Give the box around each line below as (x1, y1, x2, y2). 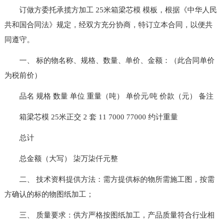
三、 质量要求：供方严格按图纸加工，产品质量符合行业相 (4, 211, 215, 219)
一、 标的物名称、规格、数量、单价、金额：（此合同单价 (4, 56, 215, 64)
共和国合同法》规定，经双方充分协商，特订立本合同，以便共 (4, 20, 213, 29)
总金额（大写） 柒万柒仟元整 (4, 154, 118, 163)
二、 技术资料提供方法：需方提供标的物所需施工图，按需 (4, 175, 215, 183)
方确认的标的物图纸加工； (4, 190, 94, 198)
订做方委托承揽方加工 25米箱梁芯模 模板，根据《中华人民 (4, 5, 217, 14)
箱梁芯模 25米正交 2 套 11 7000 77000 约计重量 (4, 112, 178, 121)
